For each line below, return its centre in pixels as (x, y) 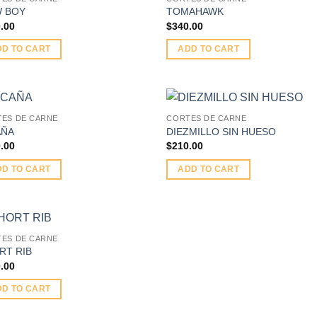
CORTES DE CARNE (207, 119)
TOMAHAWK (195, 12)
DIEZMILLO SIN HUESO (221, 131)
